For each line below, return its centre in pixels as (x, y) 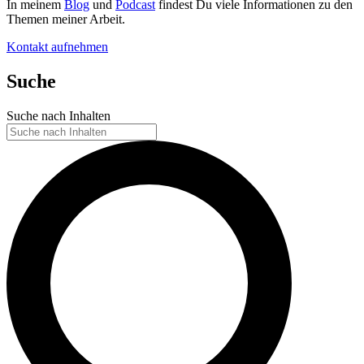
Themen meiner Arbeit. (66, 19)
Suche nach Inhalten (58, 116)
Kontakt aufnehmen (57, 47)
